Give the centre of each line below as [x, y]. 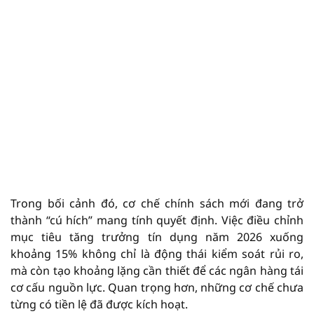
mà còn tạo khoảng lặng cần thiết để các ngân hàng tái [157, 271]
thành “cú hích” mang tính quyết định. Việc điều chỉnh [157, 220]
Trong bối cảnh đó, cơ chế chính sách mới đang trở [157, 203]
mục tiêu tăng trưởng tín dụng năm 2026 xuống [157, 237]
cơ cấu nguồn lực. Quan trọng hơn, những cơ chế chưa [157, 287]
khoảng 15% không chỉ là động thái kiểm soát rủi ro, [157, 254]
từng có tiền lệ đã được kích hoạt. [99, 304]
